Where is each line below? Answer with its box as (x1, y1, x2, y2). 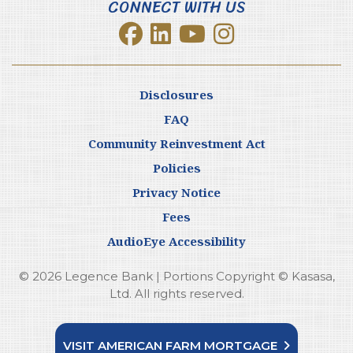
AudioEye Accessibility (107, 233, 246, 250)
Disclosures (139, 87, 214, 103)
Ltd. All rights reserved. (109, 286, 244, 302)
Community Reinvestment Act (87, 136, 266, 152)
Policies (152, 160, 201, 176)
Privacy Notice (132, 184, 221, 201)
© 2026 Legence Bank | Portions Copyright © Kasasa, (18, 269, 335, 284)
